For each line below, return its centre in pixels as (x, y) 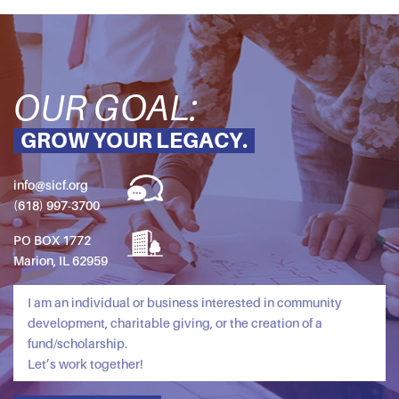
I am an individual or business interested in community (185, 303)
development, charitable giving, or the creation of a (175, 323)
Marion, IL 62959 (61, 261)
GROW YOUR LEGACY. (134, 141)
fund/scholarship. (77, 344)
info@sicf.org (51, 185)
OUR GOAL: (106, 107)
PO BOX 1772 (52, 240)
